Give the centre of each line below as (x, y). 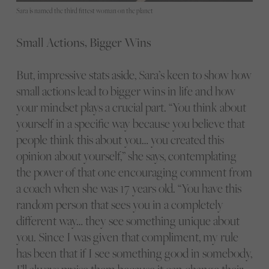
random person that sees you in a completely (119, 205)
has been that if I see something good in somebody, (134, 253)
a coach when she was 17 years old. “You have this (128, 189)
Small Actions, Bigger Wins (83, 43)
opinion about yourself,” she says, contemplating (126, 156)
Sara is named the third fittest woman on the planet (84, 11)
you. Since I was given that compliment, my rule (127, 237)
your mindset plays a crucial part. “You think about (131, 107)
